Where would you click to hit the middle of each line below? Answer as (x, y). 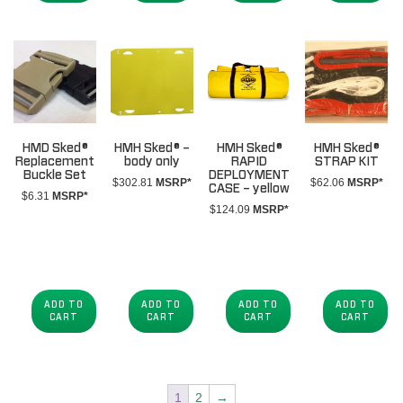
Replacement (55, 161)
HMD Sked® (55, 148)
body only (152, 161)
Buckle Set (55, 175)
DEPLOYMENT (250, 175)
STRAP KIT (346, 161)
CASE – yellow (250, 188)
